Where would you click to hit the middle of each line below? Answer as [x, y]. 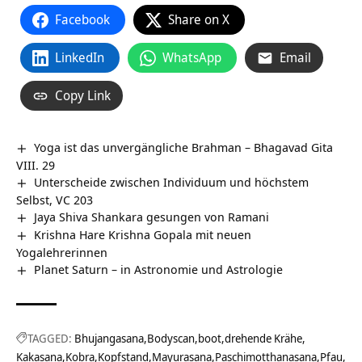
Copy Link [83, 95]
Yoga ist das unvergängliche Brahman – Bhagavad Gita [184, 147]
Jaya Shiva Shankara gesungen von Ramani [152, 216]
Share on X [199, 19]
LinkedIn [80, 57]
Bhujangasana [109, 338]
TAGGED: [50, 338]
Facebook [82, 19]
